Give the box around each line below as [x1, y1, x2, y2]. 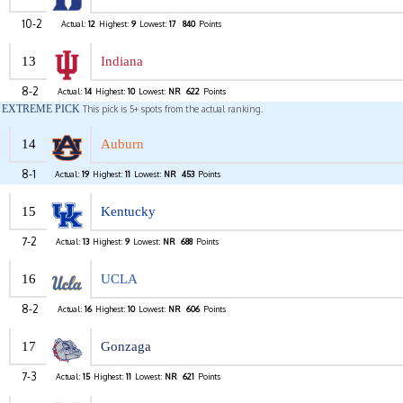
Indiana [101, 54, 143, 69]
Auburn [101, 137, 144, 152]
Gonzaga [101, 339, 151, 354]
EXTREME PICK [2, 103, 80, 116]
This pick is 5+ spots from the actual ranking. [80, 103, 263, 115]
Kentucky [101, 204, 156, 219]
